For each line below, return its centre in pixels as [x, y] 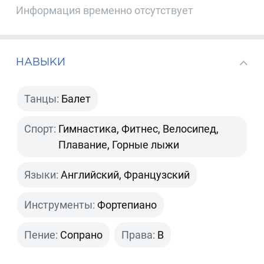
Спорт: [40, 129]
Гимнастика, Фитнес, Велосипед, [139, 129]
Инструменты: [60, 205]
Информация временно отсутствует [105, 11]
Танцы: [42, 99]
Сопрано [82, 235]
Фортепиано [127, 205]
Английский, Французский [126, 175]
